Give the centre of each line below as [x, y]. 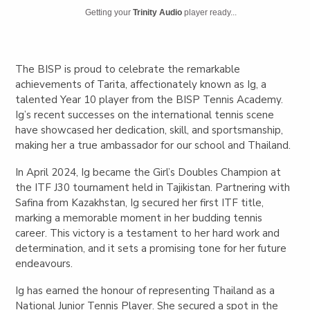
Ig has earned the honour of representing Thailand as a [145, 290]
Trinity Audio [158, 12]
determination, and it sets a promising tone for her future [151, 248]
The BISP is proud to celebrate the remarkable [128, 69]
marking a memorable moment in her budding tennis [139, 218]
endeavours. [44, 263]
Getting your [109, 12]
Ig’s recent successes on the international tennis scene [145, 115]
